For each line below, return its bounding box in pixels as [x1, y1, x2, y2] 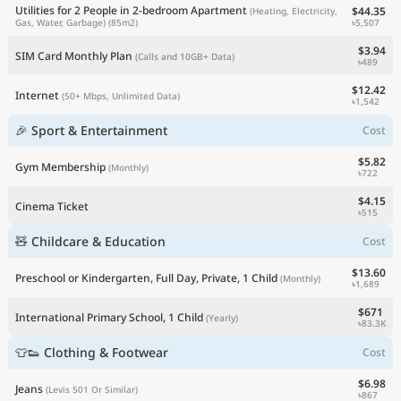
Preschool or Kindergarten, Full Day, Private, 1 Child [15, 269, 277, 286]
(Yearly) [206, 311, 238, 324]
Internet [15, 87, 59, 103]
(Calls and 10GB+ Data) [135, 49, 235, 63]
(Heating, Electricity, [250, 4, 337, 17]
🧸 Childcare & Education [15, 233, 166, 250]
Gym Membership [15, 158, 106, 175]
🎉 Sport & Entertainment [15, 122, 167, 139]
